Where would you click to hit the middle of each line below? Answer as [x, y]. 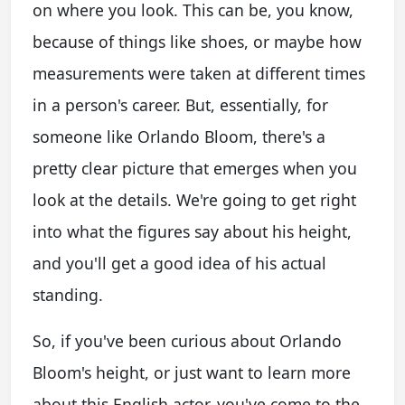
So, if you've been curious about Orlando [187, 340]
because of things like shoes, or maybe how [197, 41]
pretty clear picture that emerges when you [195, 168]
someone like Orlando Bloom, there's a [179, 136]
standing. [68, 294]
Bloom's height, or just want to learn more [192, 372]
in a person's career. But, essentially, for [180, 104]
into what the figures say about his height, [192, 231]
